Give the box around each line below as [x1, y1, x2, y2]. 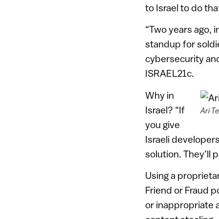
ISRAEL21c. [145, 67, 194, 79]
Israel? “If [145, 104, 185, 115]
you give [145, 118, 180, 130]
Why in [145, 89, 174, 101]
